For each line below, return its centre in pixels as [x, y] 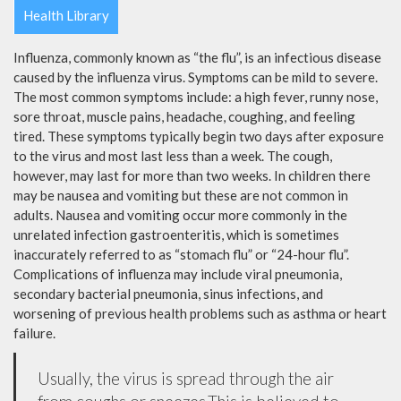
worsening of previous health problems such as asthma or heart [200, 314]
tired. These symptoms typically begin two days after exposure [199, 137]
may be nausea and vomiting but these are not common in [181, 196]
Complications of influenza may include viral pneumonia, [178, 274]
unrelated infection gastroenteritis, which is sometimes [176, 235]
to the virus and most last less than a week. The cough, [173, 156]
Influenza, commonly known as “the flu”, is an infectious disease [197, 58]
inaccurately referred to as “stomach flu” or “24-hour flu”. [181, 255]
